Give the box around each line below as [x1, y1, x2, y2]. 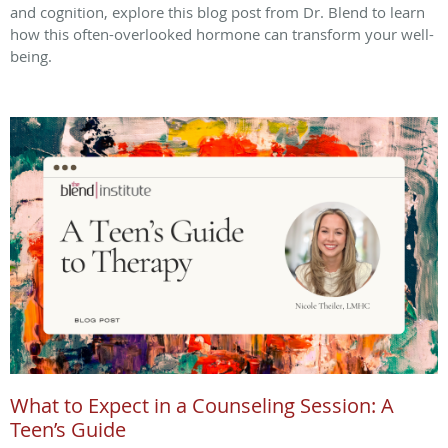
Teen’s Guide [10, 416, 126, 444]
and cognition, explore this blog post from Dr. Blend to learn [10, 2, 425, 23]
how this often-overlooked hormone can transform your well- [10, 24, 434, 45]
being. [10, 46, 52, 67]
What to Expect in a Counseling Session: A [10, 392, 394, 420]
